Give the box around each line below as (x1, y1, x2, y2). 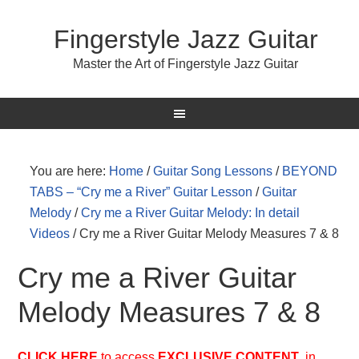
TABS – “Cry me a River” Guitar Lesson (30, 185, 253, 199)
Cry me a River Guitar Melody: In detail (81, 206, 301, 220)
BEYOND (282, 164, 338, 178)
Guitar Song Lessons (153, 164, 273, 178)
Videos (30, 227, 71, 240)
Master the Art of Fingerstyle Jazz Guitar (73, 57, 298, 71)
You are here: (30, 164, 110, 178)
